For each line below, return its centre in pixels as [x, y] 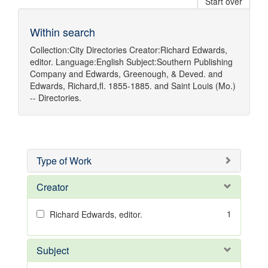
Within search [63, 32]
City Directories [98, 50]
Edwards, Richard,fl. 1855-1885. [91, 86]
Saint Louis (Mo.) [203, 86]
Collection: [50, 50]
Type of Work [64, 161]
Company [48, 74]
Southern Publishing [195, 62]
